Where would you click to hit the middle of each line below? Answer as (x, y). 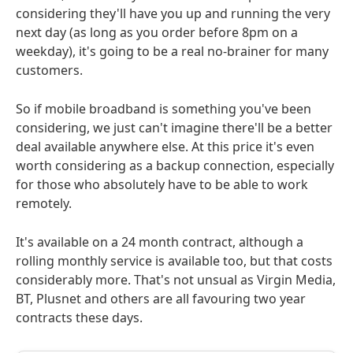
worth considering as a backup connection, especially (175, 166)
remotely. (44, 204)
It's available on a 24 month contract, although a (160, 242)
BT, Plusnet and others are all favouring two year (161, 299)
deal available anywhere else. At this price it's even (165, 147)
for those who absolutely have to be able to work (162, 185)
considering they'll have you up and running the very (173, 14)
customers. (49, 71)
